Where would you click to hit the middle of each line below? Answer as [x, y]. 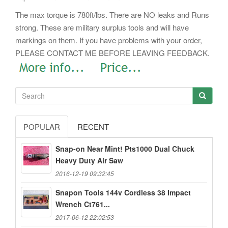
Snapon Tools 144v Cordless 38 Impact [123, 193]
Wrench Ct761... [83, 204]
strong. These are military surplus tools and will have [102, 27]
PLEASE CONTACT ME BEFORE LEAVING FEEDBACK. [112, 52]
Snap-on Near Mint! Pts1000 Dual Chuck [125, 149]
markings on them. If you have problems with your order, [109, 40]
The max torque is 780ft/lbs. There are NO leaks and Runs [112, 14]
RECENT [93, 127]
